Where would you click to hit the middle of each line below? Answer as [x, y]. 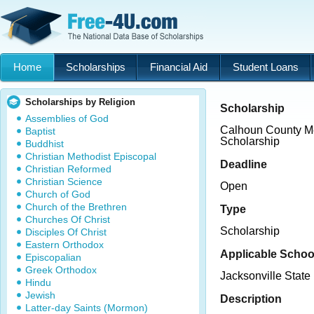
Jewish [40, 295]
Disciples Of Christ [66, 232]
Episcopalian [53, 257]
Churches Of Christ [68, 219]
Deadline [244, 164]
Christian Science [64, 182]
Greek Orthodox [61, 270]
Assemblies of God [67, 118]
